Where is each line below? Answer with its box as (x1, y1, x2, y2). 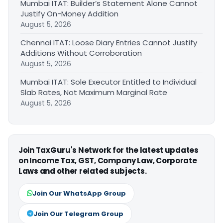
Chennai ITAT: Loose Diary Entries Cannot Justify (20, 37, 197, 48)
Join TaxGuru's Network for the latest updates (18, 145, 199, 156)
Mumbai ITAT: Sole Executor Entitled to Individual (20, 77, 197, 88)
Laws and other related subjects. (18, 166, 147, 177)
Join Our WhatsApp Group (32, 189, 126, 199)
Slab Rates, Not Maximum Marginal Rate (20, 87, 167, 98)
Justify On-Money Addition (20, 8, 118, 19)
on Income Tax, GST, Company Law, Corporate (18, 155, 197, 166)
